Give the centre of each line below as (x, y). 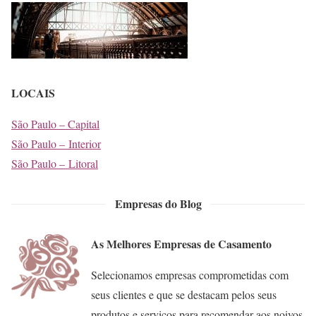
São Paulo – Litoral (55, 163)
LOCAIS (33, 92)
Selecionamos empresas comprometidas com (190, 274)
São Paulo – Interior (56, 143)
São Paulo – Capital (55, 123)
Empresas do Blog (158, 203)
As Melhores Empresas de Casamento (181, 243)
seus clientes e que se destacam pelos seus (184, 294)
